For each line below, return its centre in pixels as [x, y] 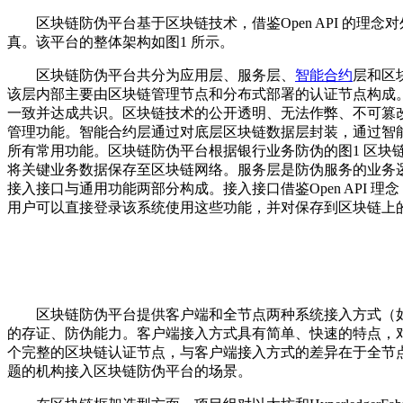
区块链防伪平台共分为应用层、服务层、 [151, 75]
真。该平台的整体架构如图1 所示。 [121, 41]
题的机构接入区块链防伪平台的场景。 [130, 371]
